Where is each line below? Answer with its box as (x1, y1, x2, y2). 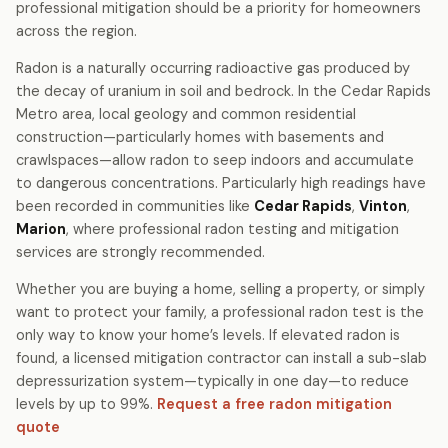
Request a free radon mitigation (157, 395, 392, 413)
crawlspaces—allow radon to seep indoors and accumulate (16, 151, 414, 169)
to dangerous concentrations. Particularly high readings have (16, 174, 426, 192)
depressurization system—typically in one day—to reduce (16, 372, 409, 390)
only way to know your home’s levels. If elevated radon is (16, 326, 400, 344)
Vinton (359, 197, 407, 215)
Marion (16, 220, 66, 238)
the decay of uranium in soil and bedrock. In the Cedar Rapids (16, 82, 431, 100)
